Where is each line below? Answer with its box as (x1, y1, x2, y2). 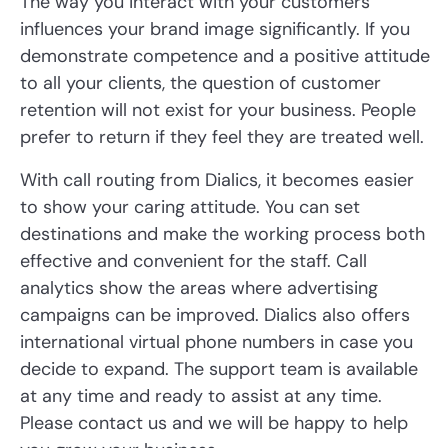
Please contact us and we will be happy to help (20, 411, 408, 436)
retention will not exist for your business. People (20, 98, 416, 123)
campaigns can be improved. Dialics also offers (20, 303, 410, 328)
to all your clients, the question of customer (20, 71, 381, 96)
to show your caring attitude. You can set (20, 195, 360, 220)
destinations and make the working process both (20, 222, 425, 247)
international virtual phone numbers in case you (20, 330, 413, 355)
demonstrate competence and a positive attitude (20, 44, 430, 69)
